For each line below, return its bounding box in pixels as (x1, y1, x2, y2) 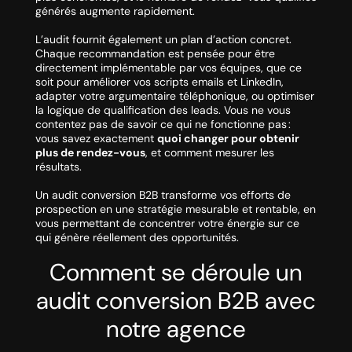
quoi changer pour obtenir (156, 131, 299, 146)
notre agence (106, 313, 246, 345)
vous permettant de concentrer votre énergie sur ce (35, 216, 299, 231)
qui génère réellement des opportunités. (35, 230, 239, 245)
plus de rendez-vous (35, 145, 145, 160)
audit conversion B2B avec (36, 285, 316, 317)
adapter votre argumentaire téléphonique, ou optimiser (35, 89, 314, 104)
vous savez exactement (35, 131, 157, 146)
